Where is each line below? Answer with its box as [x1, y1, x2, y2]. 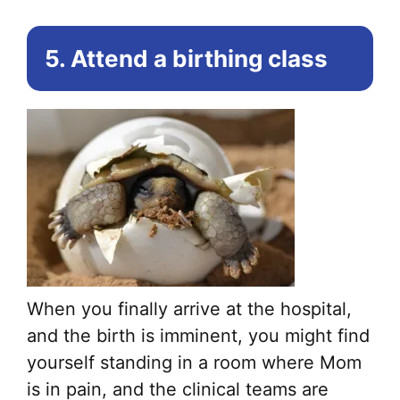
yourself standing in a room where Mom [27, 352, 362, 374]
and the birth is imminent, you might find [27, 325, 370, 347]
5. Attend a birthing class [45, 45, 328, 73]
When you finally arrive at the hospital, [27, 298, 352, 321]
